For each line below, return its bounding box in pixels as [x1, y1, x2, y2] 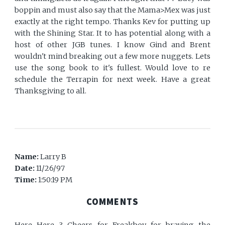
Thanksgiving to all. [15, 86, 87, 96]
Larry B [40, 152, 67, 162]
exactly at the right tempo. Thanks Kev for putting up [15, 17, 210, 27]
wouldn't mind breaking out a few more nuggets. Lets [15, 52, 210, 61]
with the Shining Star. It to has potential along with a [15, 29, 210, 38]
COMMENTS [86, 196, 139, 208]
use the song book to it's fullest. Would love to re [15, 63, 210, 73]
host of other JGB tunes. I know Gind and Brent [15, 40, 210, 50]
